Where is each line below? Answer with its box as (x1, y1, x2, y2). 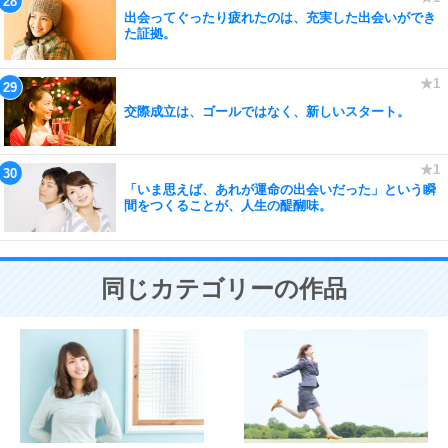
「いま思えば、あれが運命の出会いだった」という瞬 (124, 181, 436, 197)
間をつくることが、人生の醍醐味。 (124, 197, 332, 213)
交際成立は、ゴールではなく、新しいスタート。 (124, 103, 410, 119)
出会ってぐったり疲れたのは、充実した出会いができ (124, 9, 436, 25)
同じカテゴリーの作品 (101, 275, 347, 302)
